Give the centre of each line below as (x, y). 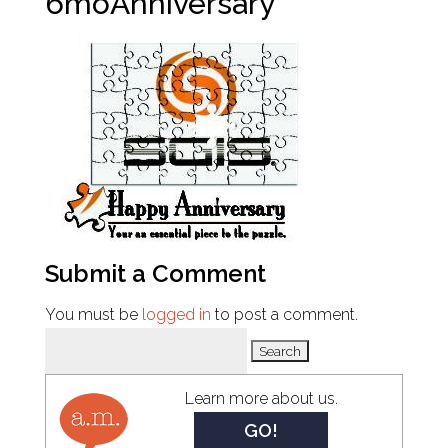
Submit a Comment (155, 273)
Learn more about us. (261, 398)
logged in (176, 314)
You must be (93, 314)
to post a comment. (284, 314)
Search (68, 340)
